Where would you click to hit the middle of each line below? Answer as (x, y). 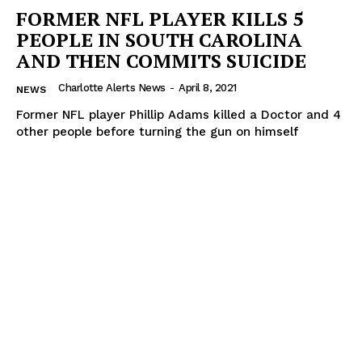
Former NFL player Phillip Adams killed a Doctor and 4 (179, 114)
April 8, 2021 (208, 87)
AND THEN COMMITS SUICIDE (161, 60)
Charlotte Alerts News (112, 87)
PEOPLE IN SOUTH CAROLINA (159, 39)
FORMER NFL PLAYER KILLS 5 (160, 18)
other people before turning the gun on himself (157, 131)
